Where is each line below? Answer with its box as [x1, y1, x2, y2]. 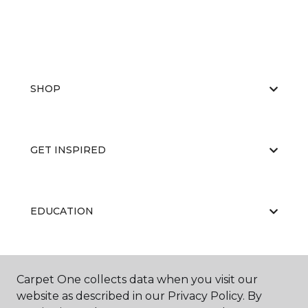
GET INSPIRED [30, 144, 106, 156]
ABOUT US [30, 266, 84, 278]
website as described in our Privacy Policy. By [16, 289, 262, 302]
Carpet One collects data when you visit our [16, 273, 258, 286]
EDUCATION [30, 205, 93, 217]
